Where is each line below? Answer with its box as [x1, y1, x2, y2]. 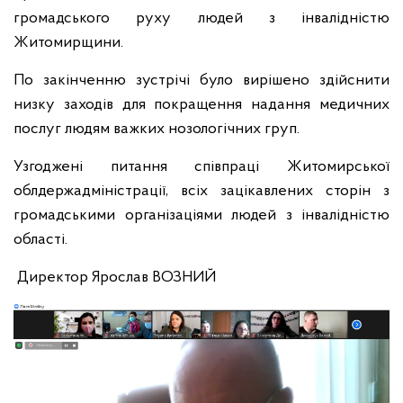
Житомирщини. [13, 34, 123, 51]
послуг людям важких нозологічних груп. [13, 121, 300, 138]
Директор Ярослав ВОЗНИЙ [13, 269, 216, 286]
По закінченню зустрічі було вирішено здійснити [13, 72, 390, 89]
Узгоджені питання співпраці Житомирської [13, 158, 390, 175]
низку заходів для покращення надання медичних [13, 96, 390, 113]
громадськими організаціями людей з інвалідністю [13, 207, 390, 224]
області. [13, 231, 67, 248]
